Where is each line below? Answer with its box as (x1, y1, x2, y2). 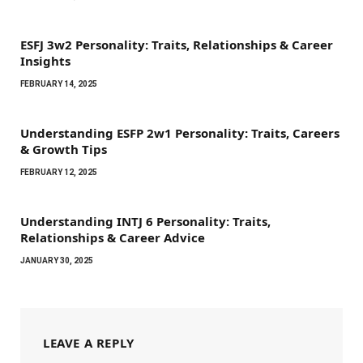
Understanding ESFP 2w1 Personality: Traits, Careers (20, 124, 340, 141)
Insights (20, 52, 70, 69)
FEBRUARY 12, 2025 (20, 167, 97, 177)
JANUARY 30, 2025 (20, 255, 93, 265)
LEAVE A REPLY (43, 334, 135, 351)
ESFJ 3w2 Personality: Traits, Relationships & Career (20, 36, 333, 53)
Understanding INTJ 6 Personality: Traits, (20, 212, 271, 229)
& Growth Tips (20, 140, 107, 157)
